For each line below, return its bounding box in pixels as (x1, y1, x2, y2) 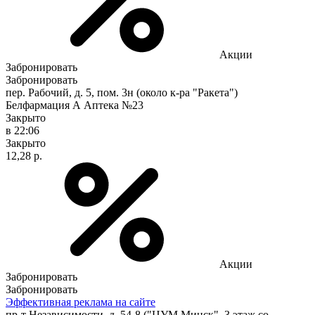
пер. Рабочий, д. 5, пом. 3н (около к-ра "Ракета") (6, 86, 238, 98)
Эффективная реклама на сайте (6, 295, 155, 308)
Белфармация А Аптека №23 (6, 98, 143, 111)
